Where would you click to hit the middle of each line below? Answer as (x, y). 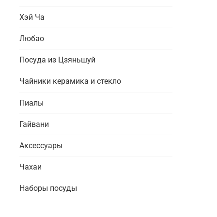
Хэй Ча (32, 17)
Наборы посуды (48, 188)
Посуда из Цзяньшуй (57, 60)
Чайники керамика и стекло (70, 81)
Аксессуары (41, 145)
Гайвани (34, 124)
